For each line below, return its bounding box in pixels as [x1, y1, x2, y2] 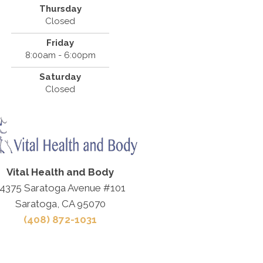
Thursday [39, 3, 82, 14]
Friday [46, 37, 75, 48]
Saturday [39, 71, 82, 82]
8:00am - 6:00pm [25, 49, 96, 60]
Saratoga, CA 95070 [15, 197, 106, 210]
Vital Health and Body [6, 166, 114, 178]
